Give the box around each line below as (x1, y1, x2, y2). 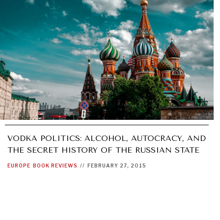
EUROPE (7, 162, 30, 168)
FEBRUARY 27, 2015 (87, 162, 146, 168)
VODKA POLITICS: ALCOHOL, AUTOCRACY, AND (7, 133, 206, 143)
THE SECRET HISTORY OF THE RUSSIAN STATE (7, 145, 199, 155)
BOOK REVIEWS (33, 162, 78, 168)
